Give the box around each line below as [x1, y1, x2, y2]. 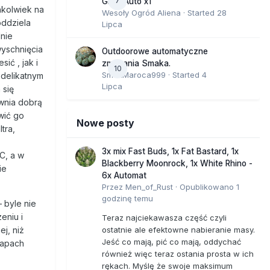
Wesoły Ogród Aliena [102, 7, 181, 17]
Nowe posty [77, 116, 134, 129]
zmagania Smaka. [102, 58, 171, 68]
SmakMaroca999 [102, 69, 166, 80]
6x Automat [102, 170, 146, 180]
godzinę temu [102, 193, 153, 203]
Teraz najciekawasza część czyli [102, 212, 227, 222]
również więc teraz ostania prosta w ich [102, 248, 254, 259]
